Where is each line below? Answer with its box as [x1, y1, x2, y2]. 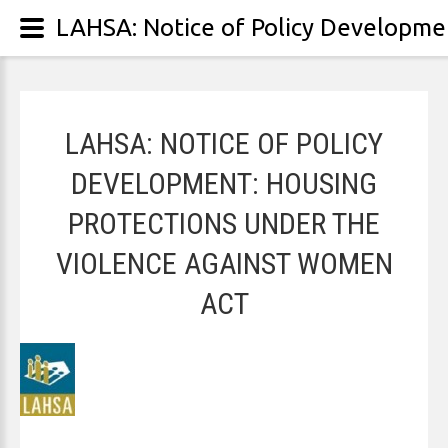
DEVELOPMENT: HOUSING [71, 166, 377, 201]
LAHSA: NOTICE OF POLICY [65, 126, 383, 161]
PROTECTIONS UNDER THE [68, 206, 380, 241]
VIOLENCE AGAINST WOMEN [55, 246, 393, 281]
